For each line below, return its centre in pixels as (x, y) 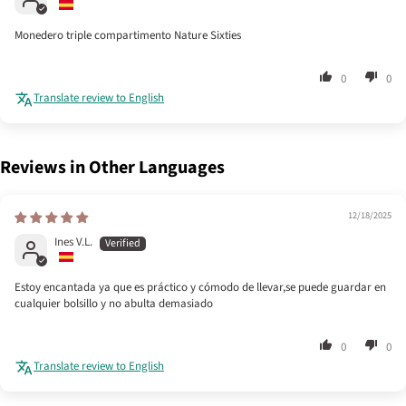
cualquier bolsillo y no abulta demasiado (114, 303)
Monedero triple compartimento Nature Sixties (128, 35)
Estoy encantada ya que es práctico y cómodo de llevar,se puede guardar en (200, 287)
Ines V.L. (73, 242)
